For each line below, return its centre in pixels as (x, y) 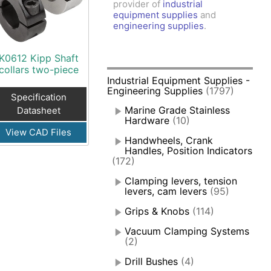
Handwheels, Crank (169, 141)
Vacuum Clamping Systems (187, 231)
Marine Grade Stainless (178, 110)
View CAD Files (39, 132)
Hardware (147, 121)
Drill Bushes (152, 262)
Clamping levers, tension (181, 181)
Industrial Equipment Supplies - (179, 81)
